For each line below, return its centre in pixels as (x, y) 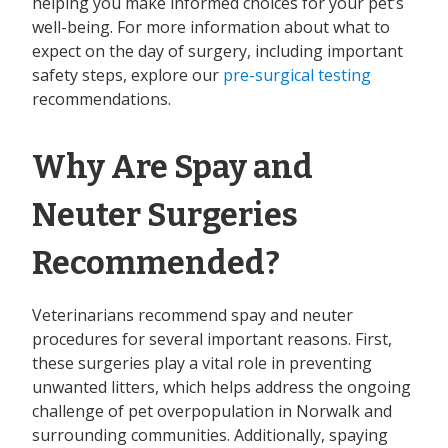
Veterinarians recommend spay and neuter (192, 315)
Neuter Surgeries (165, 215)
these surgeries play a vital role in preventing (202, 363)
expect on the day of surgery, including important (217, 51)
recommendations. (101, 99)
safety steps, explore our (127, 75)
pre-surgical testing (297, 75)
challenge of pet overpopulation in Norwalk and (212, 411)
